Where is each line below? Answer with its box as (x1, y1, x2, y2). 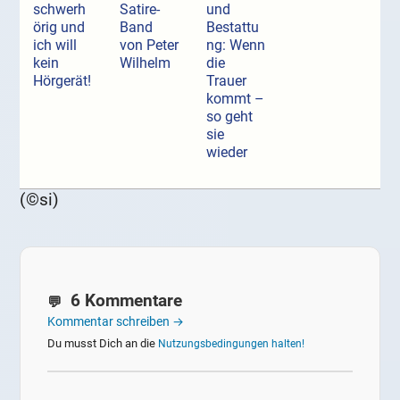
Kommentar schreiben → (47, 314, 185, 329)
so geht (205, 108, 253, 126)
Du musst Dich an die (47, 337, 159, 351)
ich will (33, 37, 78, 54)
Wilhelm (120, 54, 171, 72)
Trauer (205, 72, 246, 90)
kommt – (205, 90, 264, 108)
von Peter (120, 37, 179, 54)
